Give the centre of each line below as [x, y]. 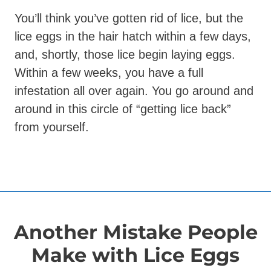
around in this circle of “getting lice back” [123, 109]
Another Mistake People [135, 232]
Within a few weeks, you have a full [109, 72]
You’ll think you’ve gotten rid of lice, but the [129, 18]
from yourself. [52, 127]
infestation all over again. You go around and [134, 90]
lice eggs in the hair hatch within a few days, [133, 36]
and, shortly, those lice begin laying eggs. [125, 54]
